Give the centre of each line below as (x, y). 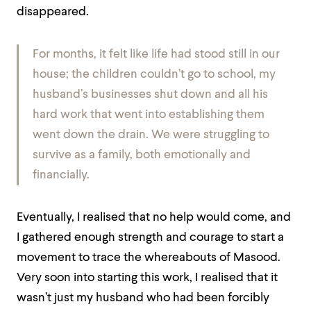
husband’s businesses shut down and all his (150, 95)
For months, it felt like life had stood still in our (156, 54)
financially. (61, 175)
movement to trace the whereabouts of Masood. (149, 258)
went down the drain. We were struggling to (151, 135)
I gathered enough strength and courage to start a (150, 238)
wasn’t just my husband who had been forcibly (143, 298)
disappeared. (53, 12)
